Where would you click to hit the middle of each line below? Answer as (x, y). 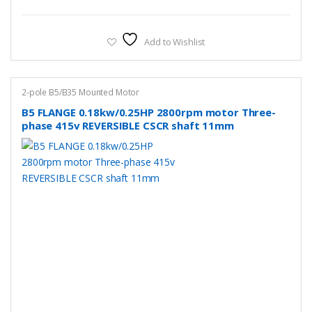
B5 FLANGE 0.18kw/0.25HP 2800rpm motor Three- (148, 112)
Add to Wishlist (175, 42)
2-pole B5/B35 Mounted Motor (80, 92)
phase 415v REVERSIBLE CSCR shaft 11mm (127, 125)
